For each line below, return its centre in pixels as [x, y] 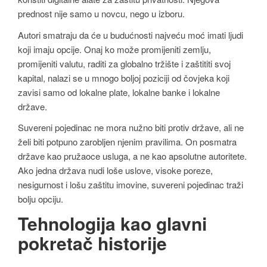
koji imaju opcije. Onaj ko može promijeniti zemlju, [114, 49]
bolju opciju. [41, 199]
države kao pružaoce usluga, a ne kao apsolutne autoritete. [132, 156]
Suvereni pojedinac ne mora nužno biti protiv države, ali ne [131, 128]
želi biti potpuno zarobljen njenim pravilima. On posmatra [127, 142]
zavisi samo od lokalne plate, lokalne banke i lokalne [119, 92]
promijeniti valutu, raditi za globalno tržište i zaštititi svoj [124, 63]
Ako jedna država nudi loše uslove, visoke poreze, [115, 170]
